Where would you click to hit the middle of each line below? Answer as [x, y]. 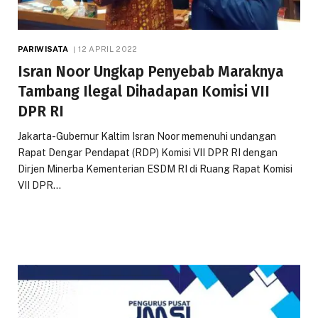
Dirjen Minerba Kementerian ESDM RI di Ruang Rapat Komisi [155, 169]
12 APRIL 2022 [108, 49]
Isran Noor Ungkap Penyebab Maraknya [151, 71]
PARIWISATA [43, 49]
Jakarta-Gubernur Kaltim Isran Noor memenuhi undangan [147, 136]
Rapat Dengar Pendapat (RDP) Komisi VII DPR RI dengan [148, 152]
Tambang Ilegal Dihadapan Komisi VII [144, 91]
